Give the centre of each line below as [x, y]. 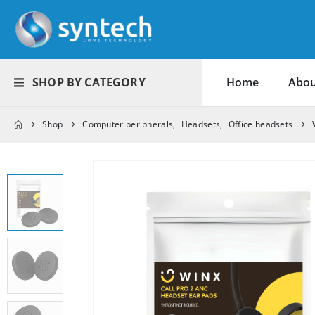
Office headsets [261, 124]
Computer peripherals [128, 124]
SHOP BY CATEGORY [89, 83]
